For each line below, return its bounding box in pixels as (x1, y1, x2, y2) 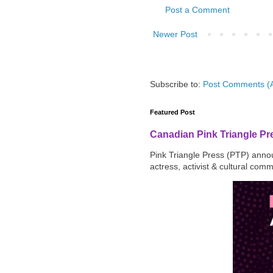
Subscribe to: (150, 79, 203, 89)
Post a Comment (165, 4, 230, 15)
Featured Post (150, 108, 195, 116)
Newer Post (153, 29, 197, 39)
